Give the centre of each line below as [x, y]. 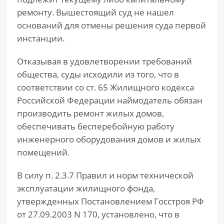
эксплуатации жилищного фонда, [86, 188]
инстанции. [41, 38]
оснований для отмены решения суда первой [111, 25]
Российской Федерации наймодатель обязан [110, 100]
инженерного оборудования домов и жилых [109, 139]
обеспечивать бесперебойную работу [96, 126]
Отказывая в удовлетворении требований [104, 61]
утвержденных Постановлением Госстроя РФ [110, 201]
